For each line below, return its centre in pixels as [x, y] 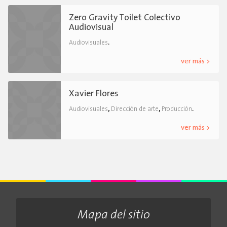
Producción [177, 109]
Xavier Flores [94, 94]
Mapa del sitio [113, 216]
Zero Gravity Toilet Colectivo [125, 18]
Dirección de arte [135, 109]
